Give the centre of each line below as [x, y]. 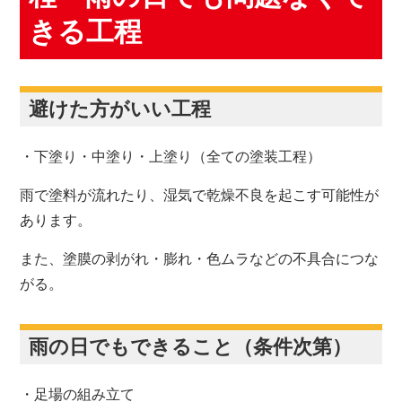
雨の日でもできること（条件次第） [191, 346]
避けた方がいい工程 [120, 109]
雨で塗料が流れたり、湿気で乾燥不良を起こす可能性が [200, 195]
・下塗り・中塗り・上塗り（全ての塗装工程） [171, 156]
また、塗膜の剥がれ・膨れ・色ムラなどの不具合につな [200, 258]
